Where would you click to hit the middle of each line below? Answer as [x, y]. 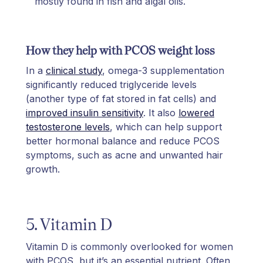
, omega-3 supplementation [163, 70]
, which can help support [166, 127]
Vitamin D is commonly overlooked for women [129, 246]
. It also [161, 112]
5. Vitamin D [69, 224]
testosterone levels [68, 127]
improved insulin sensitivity [85, 112]
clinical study [74, 70]
